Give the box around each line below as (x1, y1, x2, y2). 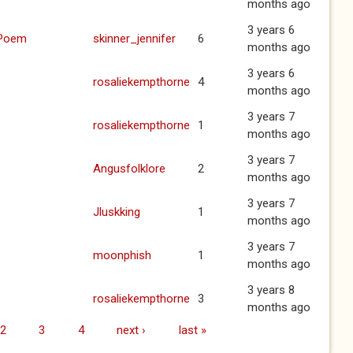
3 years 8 (247, 283, 295, 297)
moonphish (93, 248, 151, 262)
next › (117, 322, 146, 336)
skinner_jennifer (93, 32, 176, 46)
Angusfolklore (93, 162, 165, 176)
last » (178, 322, 206, 336)
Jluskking (93, 205, 140, 219)
